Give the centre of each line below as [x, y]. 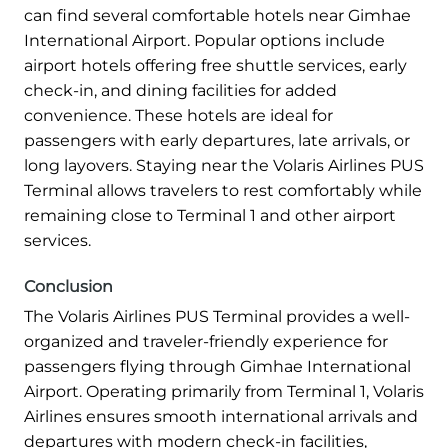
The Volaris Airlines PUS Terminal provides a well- [217, 317]
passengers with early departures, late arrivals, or [217, 141]
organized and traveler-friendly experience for [206, 342]
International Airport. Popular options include [204, 41]
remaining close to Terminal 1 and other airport [210, 216]
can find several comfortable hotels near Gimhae [217, 16]
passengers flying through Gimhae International [217, 367]
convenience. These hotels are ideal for [178, 116]
